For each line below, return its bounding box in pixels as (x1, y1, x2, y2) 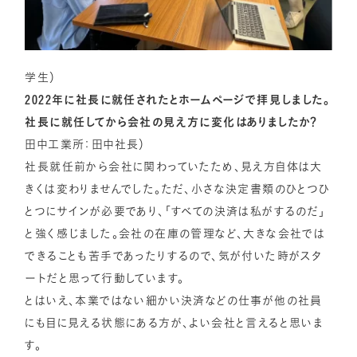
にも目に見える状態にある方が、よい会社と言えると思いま (25, 317, 324, 329)
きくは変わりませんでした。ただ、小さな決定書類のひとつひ (25, 183, 331, 195)
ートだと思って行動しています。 (25, 273, 185, 284)
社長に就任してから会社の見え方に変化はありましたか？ (25, 116, 320, 128)
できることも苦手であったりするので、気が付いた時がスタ (25, 250, 323, 262)
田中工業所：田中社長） (25, 139, 146, 151)
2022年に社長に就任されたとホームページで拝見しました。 (25, 94, 330, 106)
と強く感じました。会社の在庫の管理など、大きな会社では (25, 228, 326, 240)
